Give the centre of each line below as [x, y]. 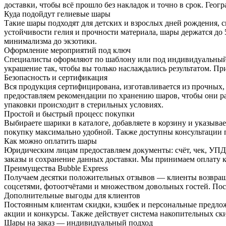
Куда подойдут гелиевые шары [57, 14]
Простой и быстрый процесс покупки [69, 114]
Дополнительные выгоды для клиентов [72, 196]
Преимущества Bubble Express [56, 168]
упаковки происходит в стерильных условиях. [84, 105]
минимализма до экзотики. [50, 41]
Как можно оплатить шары [50, 141]
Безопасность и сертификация [56, 78]
